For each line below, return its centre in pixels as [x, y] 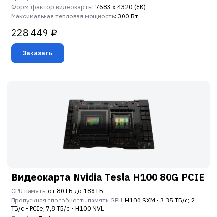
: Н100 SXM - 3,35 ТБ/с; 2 [158, 201]
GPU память [28, 191]
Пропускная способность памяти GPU [67, 201]
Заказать [38, 53]
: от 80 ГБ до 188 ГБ [74, 191]
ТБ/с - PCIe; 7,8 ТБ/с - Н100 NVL [57, 209]
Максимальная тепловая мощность [63, 16]
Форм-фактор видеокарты [52, 7]
